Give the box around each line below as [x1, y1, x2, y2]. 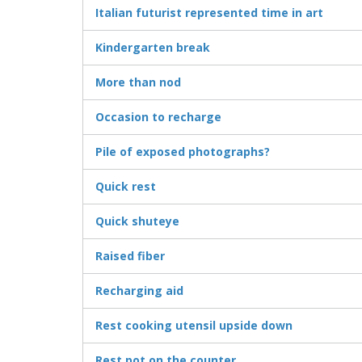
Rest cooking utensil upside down [95, 318, 293, 334]
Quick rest [95, 179, 156, 195]
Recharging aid [95, 283, 183, 299]
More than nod [95, 74, 181, 90]
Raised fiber [95, 248, 165, 264]
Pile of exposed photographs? [95, 144, 270, 160]
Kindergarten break [95, 40, 210, 56]
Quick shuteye [95, 213, 179, 229]
